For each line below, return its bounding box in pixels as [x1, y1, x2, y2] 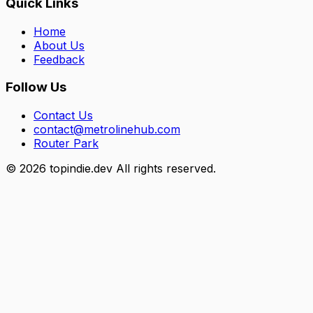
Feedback [34, 52, 85, 66]
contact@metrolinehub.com [34, 122, 180, 137]
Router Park [34, 136, 99, 151]
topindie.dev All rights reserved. [46, 161, 216, 176]
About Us [34, 38, 85, 52]
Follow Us [6, 79, 66, 96]
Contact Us [34, 108, 93, 123]
